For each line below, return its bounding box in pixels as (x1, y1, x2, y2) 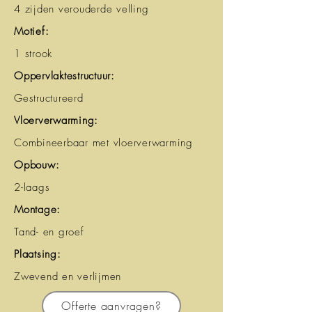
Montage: (14, 203, 61, 217)
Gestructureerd (14, 91, 84, 105)
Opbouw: (14, 158, 60, 172)
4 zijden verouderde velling (14, 2, 149, 16)
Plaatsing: (14, 247, 61, 261)
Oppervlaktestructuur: (14, 69, 115, 83)
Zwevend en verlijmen (14, 270, 121, 283)
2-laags (14, 180, 50, 194)
